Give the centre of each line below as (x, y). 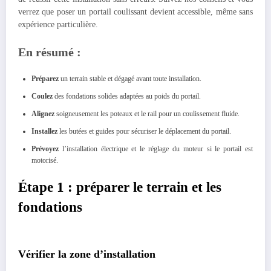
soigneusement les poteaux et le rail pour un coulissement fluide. (147, 114)
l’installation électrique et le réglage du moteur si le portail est (156, 149)
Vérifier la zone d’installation (87, 254)
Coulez (42, 96)
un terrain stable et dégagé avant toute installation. (130, 79)
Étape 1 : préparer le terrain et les (120, 188)
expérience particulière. (58, 24)
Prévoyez (45, 149)
